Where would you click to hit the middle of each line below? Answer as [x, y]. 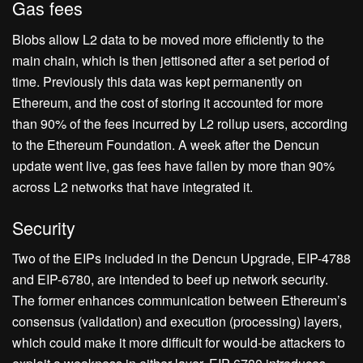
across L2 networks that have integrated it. [132, 187]
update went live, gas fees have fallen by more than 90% [173, 166]
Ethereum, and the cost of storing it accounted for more [168, 102]
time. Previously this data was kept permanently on [157, 81]
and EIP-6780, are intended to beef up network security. [170, 280]
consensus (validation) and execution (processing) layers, [177, 322]
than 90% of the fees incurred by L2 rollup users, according [180, 124]
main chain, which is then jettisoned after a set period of [171, 60]
